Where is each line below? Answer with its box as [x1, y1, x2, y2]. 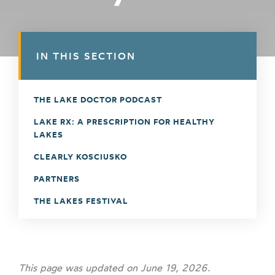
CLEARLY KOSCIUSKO [34, 152, 127, 161]
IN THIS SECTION [36, 50, 136, 62]
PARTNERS [34, 174, 80, 184]
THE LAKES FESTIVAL [34, 196, 128, 206]
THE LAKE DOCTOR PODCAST [34, 95, 162, 104]
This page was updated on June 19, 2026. [18, 261, 210, 274]
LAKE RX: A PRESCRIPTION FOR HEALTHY [34, 117, 215, 126]
